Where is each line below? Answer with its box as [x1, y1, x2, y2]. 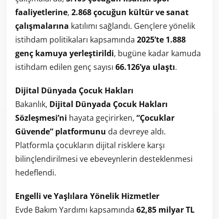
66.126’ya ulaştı [115, 61, 175, 72]
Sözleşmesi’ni [15, 112, 67, 123]
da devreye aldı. [106, 126, 166, 137]
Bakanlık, [15, 98, 49, 109]
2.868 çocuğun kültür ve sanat [71, 6, 189, 18]
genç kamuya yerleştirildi [15, 47, 114, 59]
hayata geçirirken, [67, 112, 136, 123]
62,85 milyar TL [136, 204, 195, 215]
